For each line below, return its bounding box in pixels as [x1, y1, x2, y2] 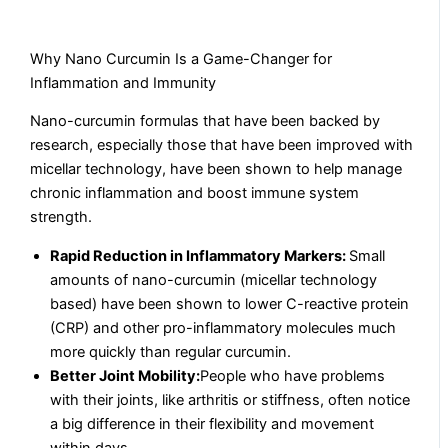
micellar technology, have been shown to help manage [30, 160, 403, 179]
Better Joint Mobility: [50, 366, 201, 385]
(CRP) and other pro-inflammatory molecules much [50, 318, 397, 337]
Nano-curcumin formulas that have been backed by [30, 112, 381, 131]
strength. [30, 208, 93, 227]
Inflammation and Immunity [30, 73, 217, 92]
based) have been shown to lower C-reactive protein [50, 294, 410, 313]
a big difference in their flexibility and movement [50, 414, 375, 433]
